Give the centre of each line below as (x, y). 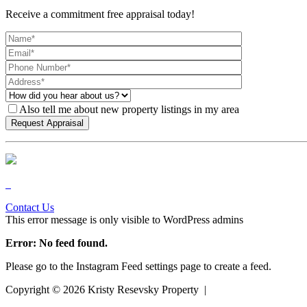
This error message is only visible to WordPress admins (124, 219)
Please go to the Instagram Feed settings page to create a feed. (138, 266)
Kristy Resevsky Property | (147, 289)
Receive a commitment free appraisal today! (100, 14)
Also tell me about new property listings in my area (129, 109)
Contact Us (30, 207)
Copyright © (34, 289)
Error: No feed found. (57, 243)
